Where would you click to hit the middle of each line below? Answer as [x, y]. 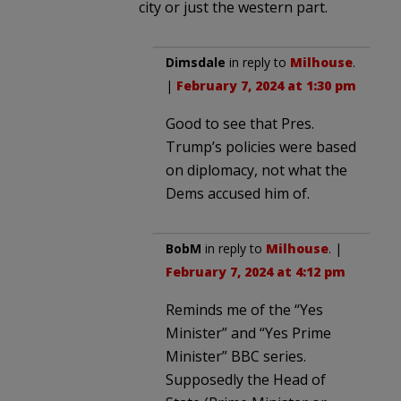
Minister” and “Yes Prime [248, 333]
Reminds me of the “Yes [244, 309]
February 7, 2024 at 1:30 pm [266, 85]
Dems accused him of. [238, 193]
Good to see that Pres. [240, 123]
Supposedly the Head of [246, 379]
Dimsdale [196, 62]
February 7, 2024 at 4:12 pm [256, 271]
